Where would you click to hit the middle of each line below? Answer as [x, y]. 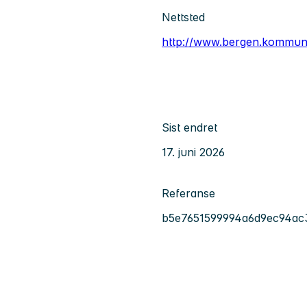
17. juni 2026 [193, 152]
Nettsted [183, 17]
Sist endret [189, 128]
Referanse [188, 194]
